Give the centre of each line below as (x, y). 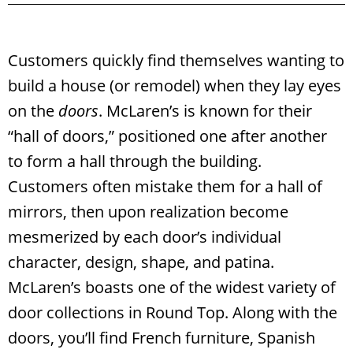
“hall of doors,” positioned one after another (167, 136)
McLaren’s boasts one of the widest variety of (172, 288)
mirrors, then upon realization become (148, 212)
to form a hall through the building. (135, 162)
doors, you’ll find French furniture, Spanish (162, 338)
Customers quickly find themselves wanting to (176, 61)
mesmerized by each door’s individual (145, 237)
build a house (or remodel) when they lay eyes (175, 86)
